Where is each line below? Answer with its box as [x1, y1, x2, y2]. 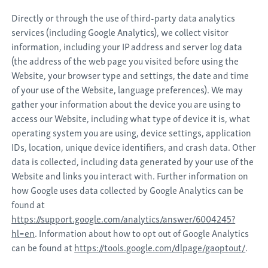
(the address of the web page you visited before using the [11, 53, 239, 68]
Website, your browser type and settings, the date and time [11, 67, 249, 83]
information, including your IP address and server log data [11, 38, 243, 54]
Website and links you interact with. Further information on [11, 167, 249, 183]
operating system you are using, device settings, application [11, 124, 252, 140]
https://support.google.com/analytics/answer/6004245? [11, 211, 236, 226]
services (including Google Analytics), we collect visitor [11, 24, 229, 39]
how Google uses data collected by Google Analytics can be [11, 182, 244, 197]
